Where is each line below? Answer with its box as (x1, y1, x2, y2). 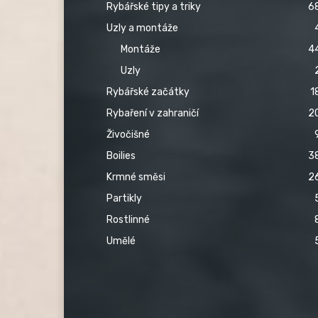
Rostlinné (106, 213, 150, 226)
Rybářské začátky (106, 85, 190, 98)
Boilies (106, 149, 136, 162)
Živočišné (106, 128, 150, 141)
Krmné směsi (106, 170, 165, 183)
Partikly (106, 192, 142, 204)
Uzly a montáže (106, 21, 178, 34)
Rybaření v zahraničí (106, 106, 199, 119)
